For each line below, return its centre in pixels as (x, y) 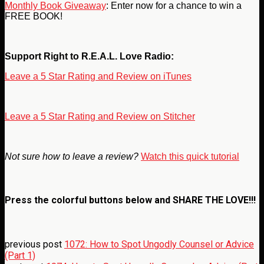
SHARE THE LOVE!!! (214, 200)
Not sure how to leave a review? (72, 157)
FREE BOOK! (34, 16)
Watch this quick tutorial (190, 157)
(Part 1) (20, 255)
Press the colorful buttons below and (89, 200)
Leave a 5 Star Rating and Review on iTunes (98, 77)
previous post (34, 244)
